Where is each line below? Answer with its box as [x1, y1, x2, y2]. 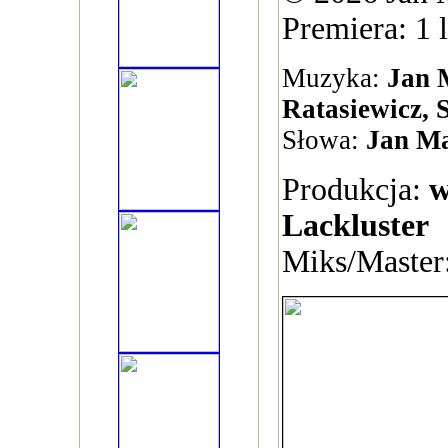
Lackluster [282, 208, 429, 243]
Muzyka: [282, 63, 387, 93]
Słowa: [282, 125, 366, 155]
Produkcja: [282, 172, 429, 207]
